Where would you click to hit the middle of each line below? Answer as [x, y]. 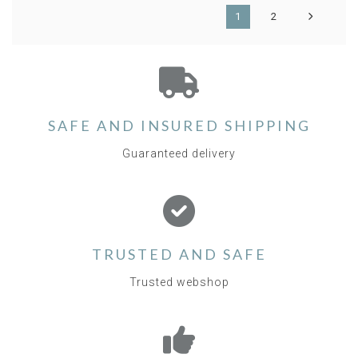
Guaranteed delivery [179, 153]
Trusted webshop [179, 282]
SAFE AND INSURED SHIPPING [179, 125]
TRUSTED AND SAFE [179, 254]
